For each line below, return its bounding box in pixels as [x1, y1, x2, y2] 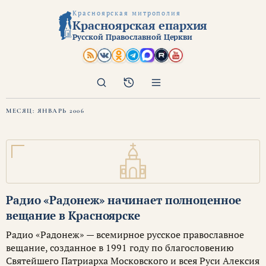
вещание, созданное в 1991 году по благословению [6, 241, 234, 254]
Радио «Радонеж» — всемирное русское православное [6, 228, 244, 241]
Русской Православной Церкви [72, 31, 193, 42]
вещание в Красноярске [6, 208, 141, 223]
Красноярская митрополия [72, 9, 181, 17]
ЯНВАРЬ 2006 [37, 107, 84, 115]
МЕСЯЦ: [6, 107, 37, 115]
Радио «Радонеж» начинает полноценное [6, 192, 241, 207]
